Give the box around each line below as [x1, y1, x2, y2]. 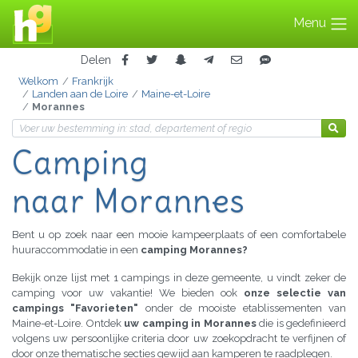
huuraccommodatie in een [12, 244, 141, 257]
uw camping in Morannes [124, 317, 257, 330]
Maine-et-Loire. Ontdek [12, 317, 124, 330]
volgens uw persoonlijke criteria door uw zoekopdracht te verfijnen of [12, 332, 346, 345]
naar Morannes [12, 181, 246, 222]
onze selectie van [244, 287, 346, 300]
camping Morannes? [141, 244, 248, 257]
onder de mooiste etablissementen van [138, 302, 347, 315]
